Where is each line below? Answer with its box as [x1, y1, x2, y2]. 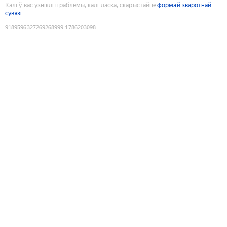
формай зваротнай [157, 1, 212, 9]
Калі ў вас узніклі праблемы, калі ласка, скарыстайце [5, 1, 157, 9]
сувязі [5, 9, 22, 17]
